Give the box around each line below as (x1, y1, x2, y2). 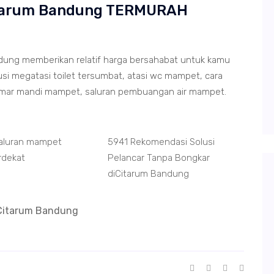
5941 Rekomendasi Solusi (107, 136, 215, 147)
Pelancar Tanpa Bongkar (107, 152, 210, 163)
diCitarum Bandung (107, 168, 189, 179)
